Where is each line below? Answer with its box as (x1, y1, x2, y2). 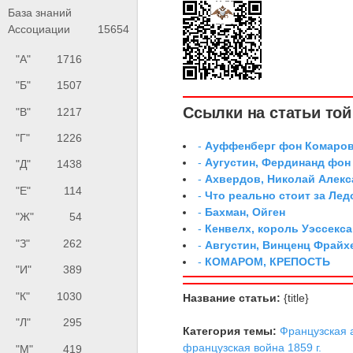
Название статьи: (183, 291, 281, 304)
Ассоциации (8, 22, 70, 35)
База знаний (8, 6, 72, 19)
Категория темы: (183, 324, 277, 337)
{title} (281, 291, 310, 304)
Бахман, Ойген (205, 205, 286, 218)
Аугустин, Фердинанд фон (205, 155, 351, 169)
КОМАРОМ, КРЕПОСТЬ (205, 255, 331, 268)
